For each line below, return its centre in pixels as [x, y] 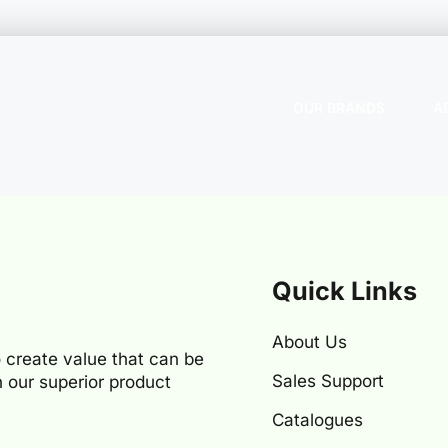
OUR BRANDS [339, 107]
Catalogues [317, 419]
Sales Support [328, 380]
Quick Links [344, 291]
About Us [309, 341]
